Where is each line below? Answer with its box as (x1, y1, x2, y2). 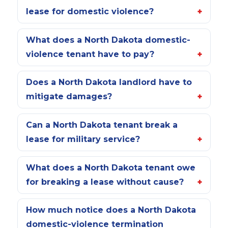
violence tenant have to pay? (25, 49, 154, 59)
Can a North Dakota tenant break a (25, 120, 178, 130)
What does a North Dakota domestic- (25, 35, 190, 45)
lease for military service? (25, 134, 140, 145)
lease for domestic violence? (25, 7, 154, 17)
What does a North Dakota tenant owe (25, 162, 195, 173)
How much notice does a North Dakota (25, 205, 196, 215)
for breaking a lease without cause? (25, 177, 184, 187)
